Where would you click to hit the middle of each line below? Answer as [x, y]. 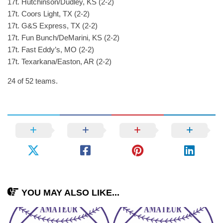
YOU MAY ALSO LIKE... [70, 193]
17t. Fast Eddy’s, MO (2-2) [51, 50]
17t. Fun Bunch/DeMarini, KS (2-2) [63, 38]
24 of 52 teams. [33, 81]
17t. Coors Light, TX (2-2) [49, 14]
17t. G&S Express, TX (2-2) [53, 26]
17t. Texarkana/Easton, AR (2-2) [59, 61]
